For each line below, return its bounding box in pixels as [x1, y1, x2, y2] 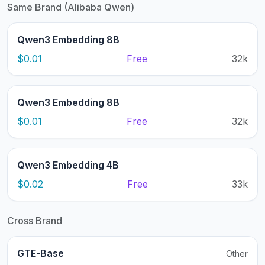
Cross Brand [7, 215, 62, 227]
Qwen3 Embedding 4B [17, 159, 119, 172]
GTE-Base [17, 247, 64, 260]
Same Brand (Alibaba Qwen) [7, 1, 134, 14]
